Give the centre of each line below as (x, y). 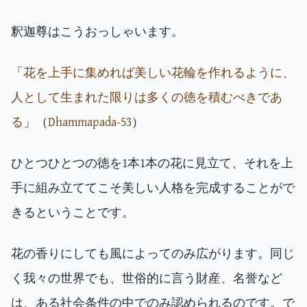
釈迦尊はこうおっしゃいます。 (97, 31)
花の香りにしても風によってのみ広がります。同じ (153, 253)
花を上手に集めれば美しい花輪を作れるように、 (159, 72)
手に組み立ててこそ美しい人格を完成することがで (153, 187)
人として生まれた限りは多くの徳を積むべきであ (147, 97)
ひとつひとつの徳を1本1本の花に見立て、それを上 (152, 163)
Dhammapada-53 (90, 122)
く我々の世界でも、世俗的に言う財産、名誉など (147, 278)
